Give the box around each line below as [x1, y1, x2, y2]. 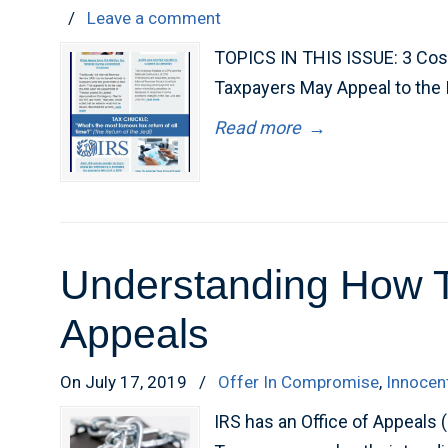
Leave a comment [87, 8, 222, 28]
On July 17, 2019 [60, 372, 192, 392]
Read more [214, 117, 302, 138]
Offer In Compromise [218, 372, 380, 392]
